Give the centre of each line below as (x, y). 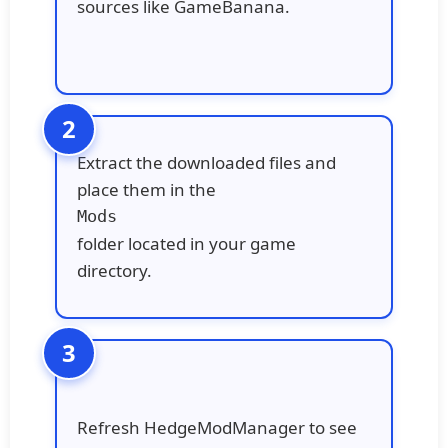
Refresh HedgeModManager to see (217, 427)
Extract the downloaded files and (206, 163)
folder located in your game (186, 244)
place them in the (146, 190)
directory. (114, 271)
